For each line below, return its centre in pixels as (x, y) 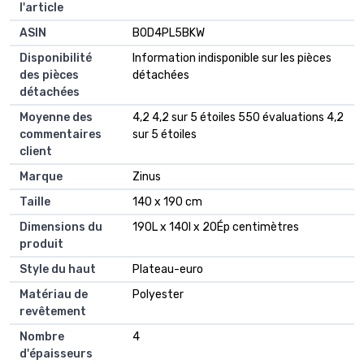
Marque (41, 177)
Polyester (158, 295)
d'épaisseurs (56, 354)
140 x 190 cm (167, 202)
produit (41, 245)
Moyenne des (56, 118)
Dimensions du (61, 227)
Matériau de (54, 295)
